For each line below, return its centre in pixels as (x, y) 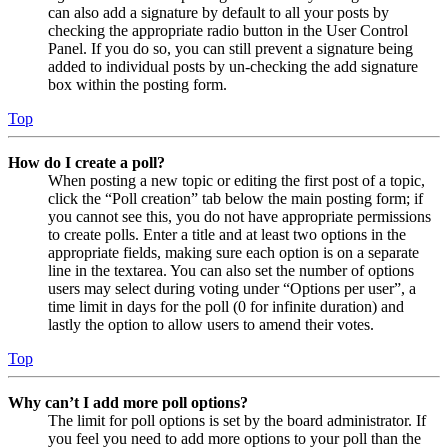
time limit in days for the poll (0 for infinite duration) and (226, 307)
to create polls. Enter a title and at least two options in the (227, 235)
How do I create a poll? (86, 163)
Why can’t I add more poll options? (128, 403)
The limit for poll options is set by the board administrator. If (237, 421)
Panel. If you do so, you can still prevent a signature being (230, 49)
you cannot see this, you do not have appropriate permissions (239, 217)
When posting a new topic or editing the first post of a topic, (236, 181)
